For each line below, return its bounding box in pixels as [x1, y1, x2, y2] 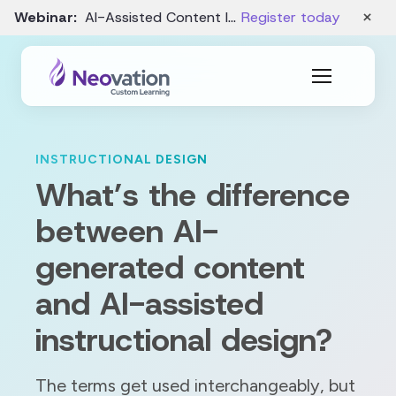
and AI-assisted [35, 282, 263, 324]
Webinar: [14, 8, 77, 27]
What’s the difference [35, 173, 350, 216]
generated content [35, 246, 305, 288]
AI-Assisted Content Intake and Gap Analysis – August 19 [80, 8, 228, 27]
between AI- [35, 209, 218, 252]
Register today [241, 8, 339, 27]
